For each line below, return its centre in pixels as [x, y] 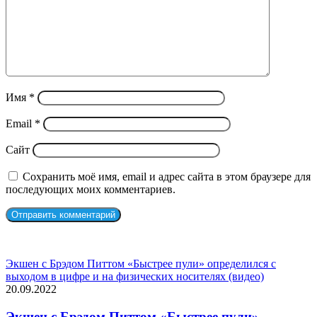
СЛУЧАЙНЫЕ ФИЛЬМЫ [69, 240]
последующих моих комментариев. [91, 190]
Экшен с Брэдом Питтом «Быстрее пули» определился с [141, 264]
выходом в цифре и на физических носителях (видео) [135, 277]
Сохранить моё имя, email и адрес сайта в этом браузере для [167, 177]
